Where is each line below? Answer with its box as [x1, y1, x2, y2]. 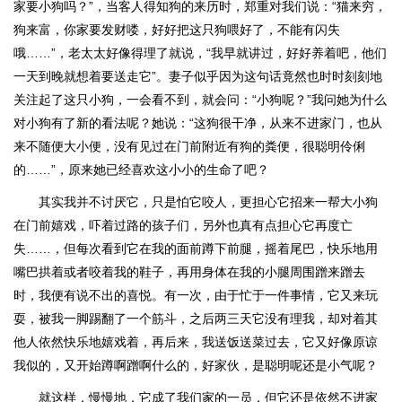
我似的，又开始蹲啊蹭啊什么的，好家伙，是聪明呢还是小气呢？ [13, 358, 378, 372]
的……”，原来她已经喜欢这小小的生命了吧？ [13, 162, 269, 177]
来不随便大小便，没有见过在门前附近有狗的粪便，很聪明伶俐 [13, 139, 365, 153]
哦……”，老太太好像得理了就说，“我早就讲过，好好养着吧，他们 [13, 46, 387, 60]
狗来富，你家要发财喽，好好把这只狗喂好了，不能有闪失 [13, 22, 340, 37]
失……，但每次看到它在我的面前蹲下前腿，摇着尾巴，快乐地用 [13, 241, 378, 256]
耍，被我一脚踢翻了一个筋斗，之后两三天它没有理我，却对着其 [13, 311, 378, 326]
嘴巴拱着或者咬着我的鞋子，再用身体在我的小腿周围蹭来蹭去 [13, 265, 365, 279]
